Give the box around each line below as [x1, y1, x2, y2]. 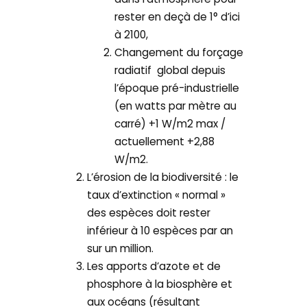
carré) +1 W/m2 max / [114, 116, 226, 131]
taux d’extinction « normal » [87, 187, 226, 202]
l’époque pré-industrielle [114, 80, 240, 95]
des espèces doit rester [87, 205, 211, 220]
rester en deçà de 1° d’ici [114, 9, 241, 24]
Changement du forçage [114, 45, 244, 60]
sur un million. [87, 241, 154, 256]
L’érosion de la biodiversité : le [87, 169, 239, 184]
